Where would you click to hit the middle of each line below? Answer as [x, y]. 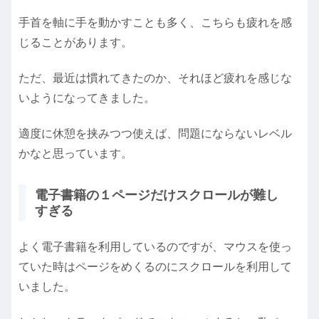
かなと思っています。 [75, 154]
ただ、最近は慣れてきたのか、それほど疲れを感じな [155, 78]
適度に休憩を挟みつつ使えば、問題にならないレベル [155, 134]
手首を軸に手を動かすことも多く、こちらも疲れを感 [155, 22]
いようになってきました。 [87, 98]
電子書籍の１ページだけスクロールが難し [157, 195]
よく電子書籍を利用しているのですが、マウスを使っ [155, 246]
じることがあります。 [75, 42]
